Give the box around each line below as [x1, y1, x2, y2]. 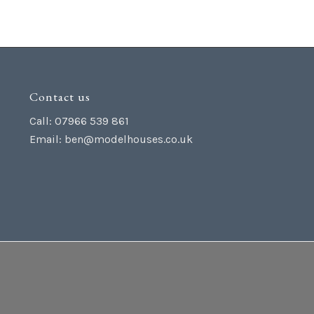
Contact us [29, 88, 90, 104]
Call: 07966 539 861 [29, 114, 129, 128]
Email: [29, 132, 64, 146]
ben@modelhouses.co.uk [64, 132, 193, 146]
